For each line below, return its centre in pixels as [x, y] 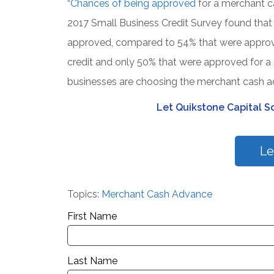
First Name [92, 217]
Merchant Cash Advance [157, 194]
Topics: [84, 194]
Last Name [92, 261]
